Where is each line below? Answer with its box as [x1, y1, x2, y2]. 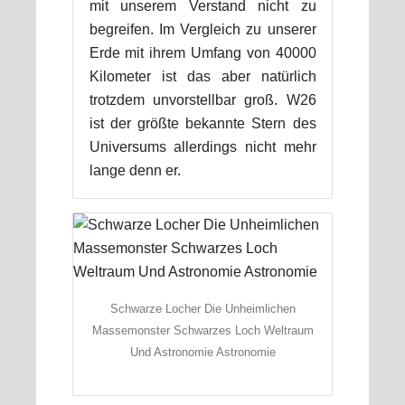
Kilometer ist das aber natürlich [89, 68, 316, 84]
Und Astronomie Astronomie [129, 344, 276, 359]
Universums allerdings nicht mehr [89, 138, 316, 155]
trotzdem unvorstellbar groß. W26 [89, 91, 316, 108]
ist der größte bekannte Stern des [89, 115, 316, 131]
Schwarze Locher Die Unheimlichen [109, 301, 296, 316]
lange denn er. [89, 162, 181, 178]
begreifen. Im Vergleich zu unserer [89, 21, 316, 37]
